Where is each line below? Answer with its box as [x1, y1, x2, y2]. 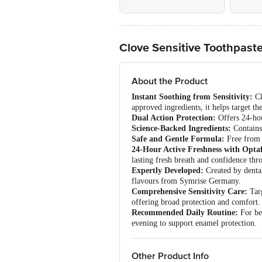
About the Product [132, 75, 208, 87]
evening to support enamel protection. [132, 219, 257, 227]
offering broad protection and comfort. [132, 198, 260, 206]
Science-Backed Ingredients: [132, 124, 231, 133]
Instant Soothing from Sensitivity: [132, 92, 253, 101]
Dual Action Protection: [132, 113, 216, 122]
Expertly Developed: [132, 166, 204, 175]
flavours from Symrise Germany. [132, 177, 241, 185]
